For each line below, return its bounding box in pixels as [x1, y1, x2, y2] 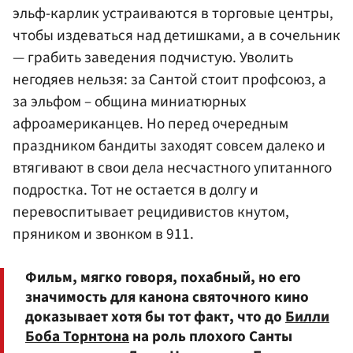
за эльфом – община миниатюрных [13, 90, 247, 113]
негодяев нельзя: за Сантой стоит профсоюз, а [13, 68, 326, 91]
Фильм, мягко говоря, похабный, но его [25, 266, 301, 288]
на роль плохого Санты [129, 325, 292, 347]
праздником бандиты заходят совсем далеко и [13, 134, 325, 157]
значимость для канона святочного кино [25, 285, 309, 308]
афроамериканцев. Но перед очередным [13, 112, 288, 135]
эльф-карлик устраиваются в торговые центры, [13, 2, 333, 24]
